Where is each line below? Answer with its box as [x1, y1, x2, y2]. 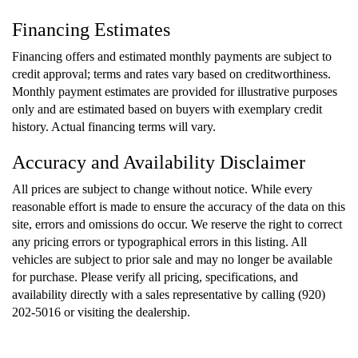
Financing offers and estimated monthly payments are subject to [12, 50, 332, 64]
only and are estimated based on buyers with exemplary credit [12, 102, 322, 117]
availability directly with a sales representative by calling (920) [12, 288, 325, 302]
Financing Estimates [12, 19, 170, 41]
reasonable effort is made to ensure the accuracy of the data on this [12, 200, 345, 214]
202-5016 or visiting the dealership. [12, 305, 190, 320]
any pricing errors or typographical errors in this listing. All [12, 235, 307, 249]
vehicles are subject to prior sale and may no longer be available [12, 253, 332, 267]
